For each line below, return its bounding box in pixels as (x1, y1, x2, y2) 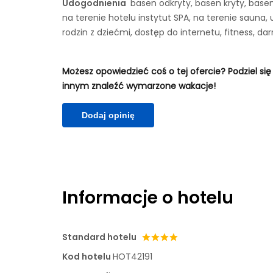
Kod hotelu (62, 250, 113, 263)
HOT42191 (113, 250, 152, 263)
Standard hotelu (62, 231, 136, 243)
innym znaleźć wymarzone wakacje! (62, 80, 216, 92)
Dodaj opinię (82, 110, 135, 120)
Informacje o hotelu (62, 186, 233, 210)
